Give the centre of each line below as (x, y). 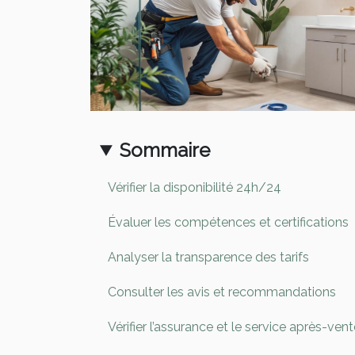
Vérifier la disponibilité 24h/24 (195, 187)
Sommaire (165, 151)
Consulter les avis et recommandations (222, 292)
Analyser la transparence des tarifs (208, 257)
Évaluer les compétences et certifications (228, 222)
